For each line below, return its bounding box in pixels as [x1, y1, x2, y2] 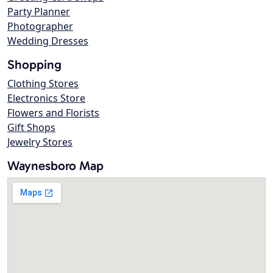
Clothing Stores [7, 77, 79, 91]
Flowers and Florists [7, 106, 99, 120]
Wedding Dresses [7, 34, 88, 48]
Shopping [7, 57, 62, 73]
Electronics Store [7, 91, 85, 105]
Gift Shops [7, 121, 55, 135]
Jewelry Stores [7, 135, 73, 149]
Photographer [7, 19, 73, 34]
